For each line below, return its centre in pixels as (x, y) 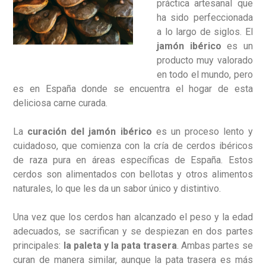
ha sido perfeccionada (205, 18)
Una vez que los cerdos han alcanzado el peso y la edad (133, 217)
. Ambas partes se (215, 246)
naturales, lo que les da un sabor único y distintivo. (117, 189)
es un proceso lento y (202, 132)
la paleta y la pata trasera (120, 246)
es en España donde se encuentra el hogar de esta (133, 89)
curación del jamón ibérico (90, 132)
